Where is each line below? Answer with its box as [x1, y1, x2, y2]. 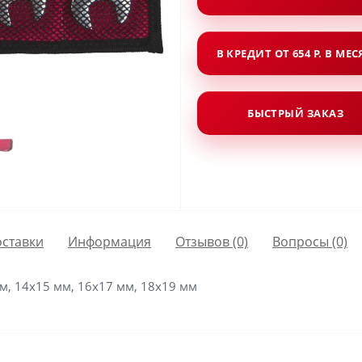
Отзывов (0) [175, 232, 248, 250]
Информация [68, 232, 151, 250]
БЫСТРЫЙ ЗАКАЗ [247, 105, 343, 120]
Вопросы [272, 232, 329, 250]
